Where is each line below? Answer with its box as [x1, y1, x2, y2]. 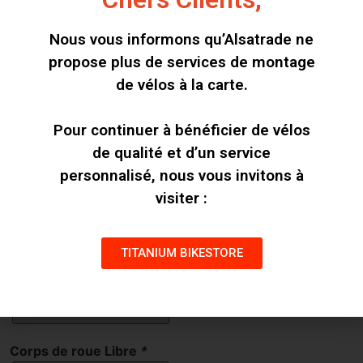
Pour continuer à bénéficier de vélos [53, 120, 310, 139]
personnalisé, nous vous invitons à [59, 165, 304, 185]
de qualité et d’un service [92, 143, 271, 162]
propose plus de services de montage [48, 52, 315, 71]
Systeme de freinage [10, 203, 145, 220]
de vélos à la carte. [115, 75, 248, 94]
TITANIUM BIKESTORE [120, 246, 243, 261]
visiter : [156, 188, 207, 207]
